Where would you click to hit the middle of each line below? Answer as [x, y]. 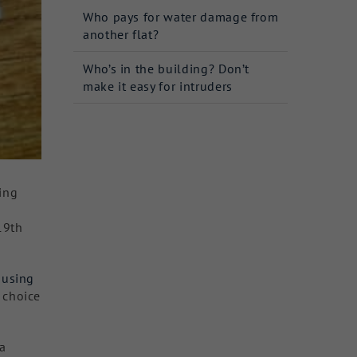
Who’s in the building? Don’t [166, 68]
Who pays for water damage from [180, 16]
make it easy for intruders [157, 86]
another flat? [121, 34]
